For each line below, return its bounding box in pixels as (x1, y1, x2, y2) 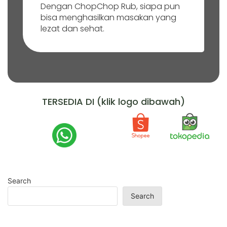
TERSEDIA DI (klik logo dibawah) (42, 95, 185, 108)
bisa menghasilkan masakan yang (41, 12, 176, 24)
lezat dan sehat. (41, 23, 104, 35)
